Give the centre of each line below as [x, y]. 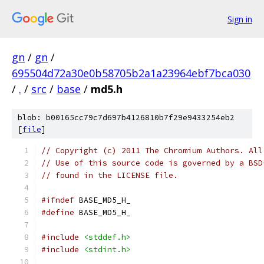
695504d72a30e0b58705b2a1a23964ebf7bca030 [131, 73]
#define [58, 212]
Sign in [240, 19]
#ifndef [58, 200]
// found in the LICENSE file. [110, 175]
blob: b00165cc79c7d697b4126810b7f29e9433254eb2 [126, 118]
